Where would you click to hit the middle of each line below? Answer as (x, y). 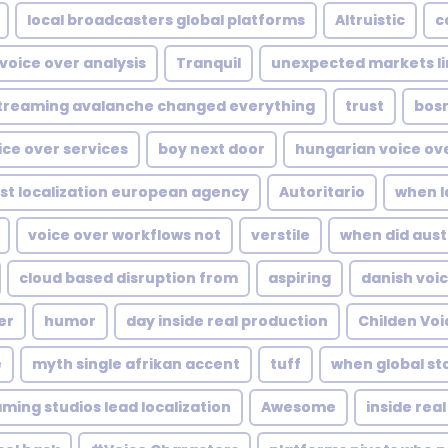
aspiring (299, 278)
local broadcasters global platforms (166, 20)
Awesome (298, 407)
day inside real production (227, 321)
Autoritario (322, 192)
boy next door (211, 149)
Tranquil (208, 63)
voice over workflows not (124, 235)
